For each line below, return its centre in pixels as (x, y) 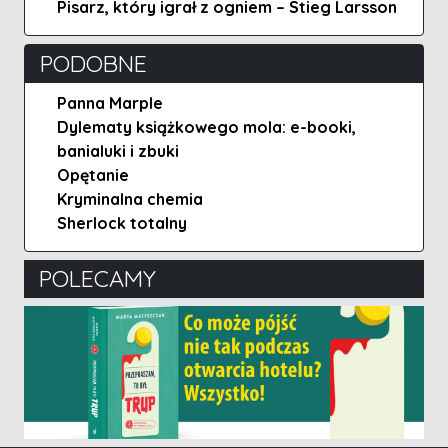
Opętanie (93, 174)
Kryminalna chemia (130, 198)
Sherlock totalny (122, 222)
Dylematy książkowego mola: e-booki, (206, 126)
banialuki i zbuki (118, 150)
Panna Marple (110, 102)
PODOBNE (93, 63)
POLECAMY (97, 278)
